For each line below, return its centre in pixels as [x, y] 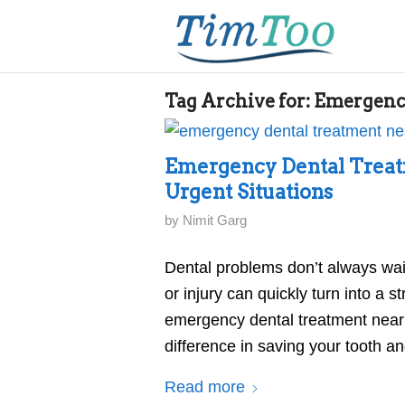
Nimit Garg [215, 221]
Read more [205, 386]
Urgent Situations [249, 192]
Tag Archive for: [239, 101]
